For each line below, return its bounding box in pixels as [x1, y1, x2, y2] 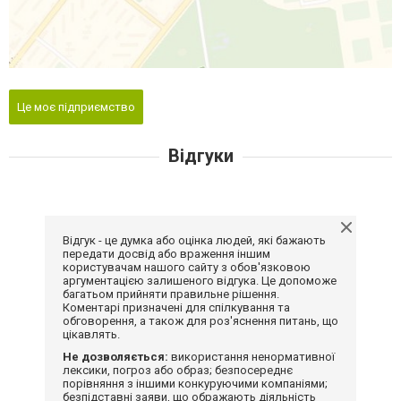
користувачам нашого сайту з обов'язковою [63, 260, 311, 274]
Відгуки [167, 144, 234, 166]
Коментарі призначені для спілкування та [63, 300, 290, 314]
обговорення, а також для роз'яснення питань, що [63, 313, 338, 328]
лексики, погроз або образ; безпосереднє [63, 363, 293, 377]
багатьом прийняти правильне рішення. [63, 286, 279, 301]
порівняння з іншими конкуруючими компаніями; [63, 376, 328, 390]
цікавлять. [63, 327, 120, 341]
